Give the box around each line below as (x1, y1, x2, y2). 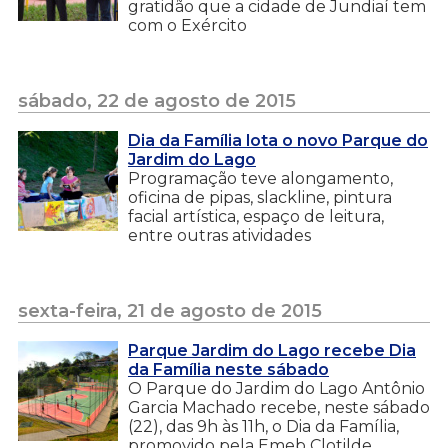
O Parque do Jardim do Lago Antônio (128, 378, 425, 398)
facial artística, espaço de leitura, (128, 206, 384, 226)
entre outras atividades (128, 225, 311, 245)
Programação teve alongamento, (128, 168, 393, 188)
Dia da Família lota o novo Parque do (128, 130, 428, 150)
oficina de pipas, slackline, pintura (128, 187, 392, 207)
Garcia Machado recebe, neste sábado (128, 397, 430, 417)
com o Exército (128, 15, 247, 35)
